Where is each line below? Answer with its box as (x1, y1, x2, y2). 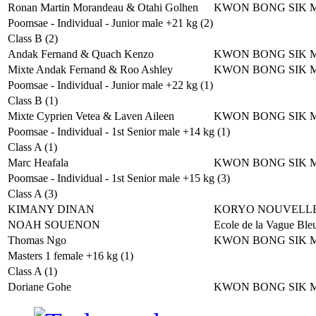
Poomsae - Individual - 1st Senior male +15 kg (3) (8, 172, 230, 184)
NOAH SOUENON (8, 219, 100, 231)
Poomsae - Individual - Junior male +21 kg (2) (8, 17, 213, 29)
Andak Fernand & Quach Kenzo (8, 48, 154, 60)
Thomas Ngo (8, 234, 66, 246)
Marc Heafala (8, 157, 68, 169)
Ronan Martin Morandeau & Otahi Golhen (8, 1, 198, 13)
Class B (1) (8, 95, 58, 107)
